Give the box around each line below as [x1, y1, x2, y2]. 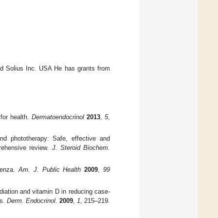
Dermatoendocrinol [31, 113, 84, 121]
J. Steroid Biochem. [52, 144, 110, 152]
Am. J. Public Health [18, 166, 81, 174]
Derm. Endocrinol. [6, 197, 57, 204]
